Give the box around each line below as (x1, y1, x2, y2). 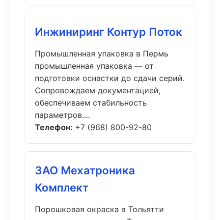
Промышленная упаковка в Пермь (35, 49, 168, 58)
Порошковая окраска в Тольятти (35, 204, 164, 214)
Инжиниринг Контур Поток (35, 25, 182, 38)
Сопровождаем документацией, (35, 85, 161, 95)
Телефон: (35, 122, 73, 132)
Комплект (35, 181, 88, 194)
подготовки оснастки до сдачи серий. (35, 73, 185, 83)
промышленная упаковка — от (35, 61, 154, 71)
